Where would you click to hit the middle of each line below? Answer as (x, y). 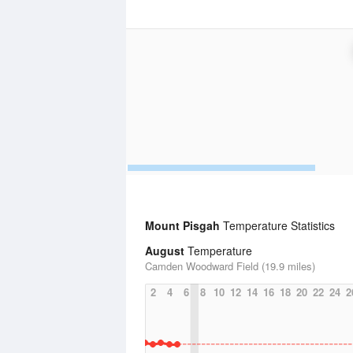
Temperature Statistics (277, 225)
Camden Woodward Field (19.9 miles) (230, 266)
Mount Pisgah (182, 225)
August (165, 251)
